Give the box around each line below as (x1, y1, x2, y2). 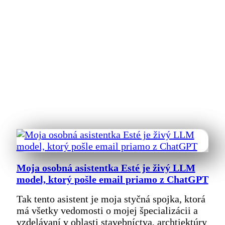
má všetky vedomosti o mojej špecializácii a (16, 205, 198, 216)
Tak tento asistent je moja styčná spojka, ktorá (16, 193, 205, 205)
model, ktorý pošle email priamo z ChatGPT (16, 173, 208, 185)
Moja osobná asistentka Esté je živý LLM (16, 162, 195, 173)
